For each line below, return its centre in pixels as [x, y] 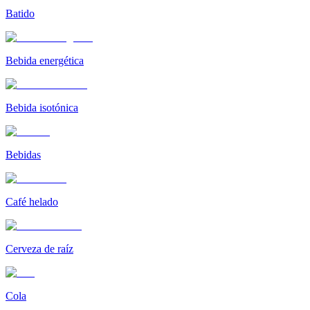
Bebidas [23, 155]
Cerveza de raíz [39, 249]
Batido [20, 14]
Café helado [32, 202]
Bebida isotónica [42, 108]
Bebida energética [45, 61]
